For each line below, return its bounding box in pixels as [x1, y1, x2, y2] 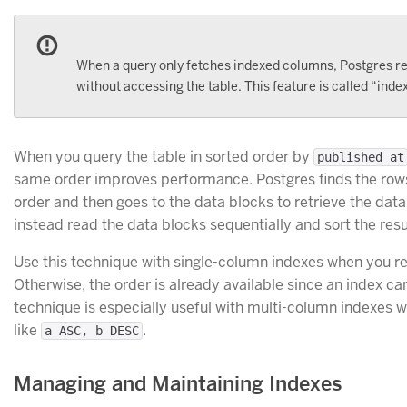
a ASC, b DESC [45, 323, 139, 338]
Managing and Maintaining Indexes [14, 370, 342, 396]
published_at [317, 149, 404, 164]
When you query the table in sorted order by [14, 146, 313, 166]
